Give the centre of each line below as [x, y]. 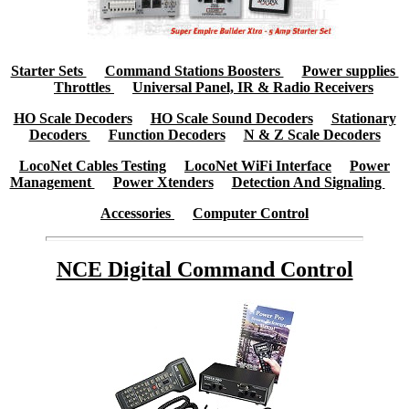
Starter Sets [48, 70]
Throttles [84, 87]
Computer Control [251, 213]
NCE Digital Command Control [204, 270]
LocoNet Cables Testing [93, 165]
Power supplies [350, 70]
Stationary [363, 118]
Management [52, 182]
